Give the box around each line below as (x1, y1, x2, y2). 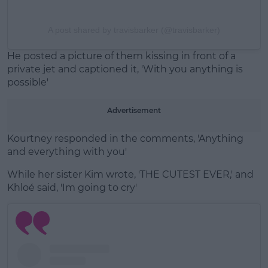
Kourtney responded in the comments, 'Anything (7, 133, 243, 145)
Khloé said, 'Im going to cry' (7, 182, 137, 194)
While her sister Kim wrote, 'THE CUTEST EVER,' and (7, 169, 254, 181)
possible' (7, 77, 48, 89)
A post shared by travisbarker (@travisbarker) (48, 25, 220, 35)
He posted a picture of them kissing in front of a (7, 50, 236, 62)
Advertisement (107, 106, 161, 115)
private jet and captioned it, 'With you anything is (7, 63, 243, 75)
